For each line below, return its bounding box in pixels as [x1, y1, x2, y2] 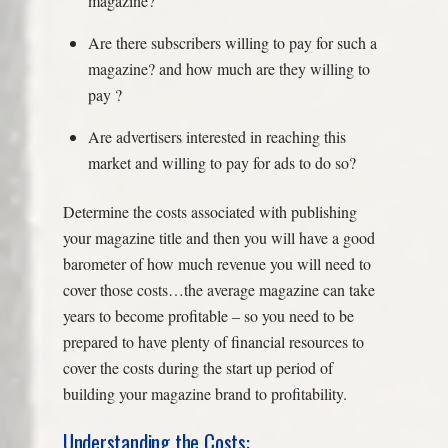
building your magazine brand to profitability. [62, 382, 347, 404]
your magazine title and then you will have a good [62, 226, 375, 248]
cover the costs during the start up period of [62, 356, 333, 378]
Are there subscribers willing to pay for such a [88, 32, 378, 54]
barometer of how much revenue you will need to [62, 252, 371, 274]
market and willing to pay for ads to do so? [88, 152, 357, 174]
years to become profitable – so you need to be [62, 304, 354, 326]
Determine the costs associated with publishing [62, 200, 357, 222]
